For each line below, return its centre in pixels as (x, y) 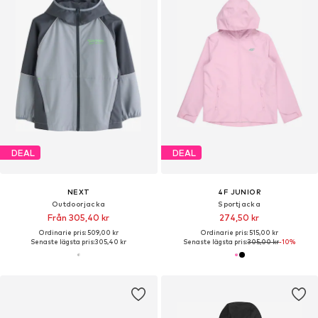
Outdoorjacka (78, 204)
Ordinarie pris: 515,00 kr (239, 233)
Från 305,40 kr (79, 218)
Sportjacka (240, 204)
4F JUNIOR (240, 192)
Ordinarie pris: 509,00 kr (78, 233)
